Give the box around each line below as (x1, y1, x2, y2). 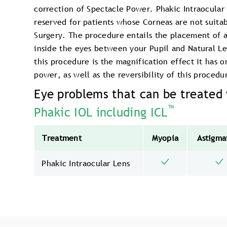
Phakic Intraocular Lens (42, 158, 130, 169)
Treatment (42, 132, 82, 144)
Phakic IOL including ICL (34, 105, 168, 120)
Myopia (152, 132, 179, 144)
